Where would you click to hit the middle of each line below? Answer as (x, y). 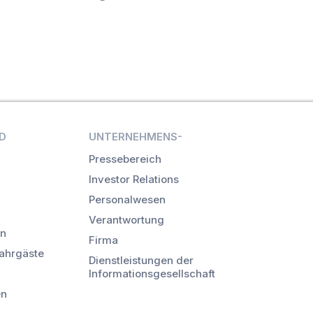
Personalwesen (127, 200)
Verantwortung (126, 220)
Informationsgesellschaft (152, 274)
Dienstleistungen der (141, 261)
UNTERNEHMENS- (135, 137)
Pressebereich (125, 159)
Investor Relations (133, 180)
